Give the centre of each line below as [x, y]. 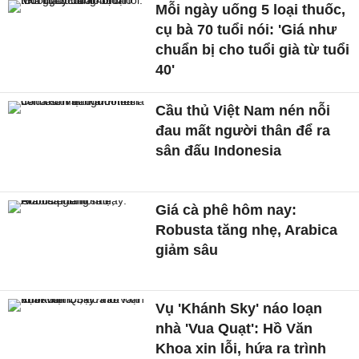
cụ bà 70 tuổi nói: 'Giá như [246, 29]
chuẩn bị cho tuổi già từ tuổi [253, 49]
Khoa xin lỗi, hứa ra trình [241, 349]
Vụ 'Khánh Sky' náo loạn [239, 309]
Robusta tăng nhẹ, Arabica [247, 230]
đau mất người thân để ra [243, 130]
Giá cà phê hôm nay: [226, 210]
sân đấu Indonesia [219, 150]
